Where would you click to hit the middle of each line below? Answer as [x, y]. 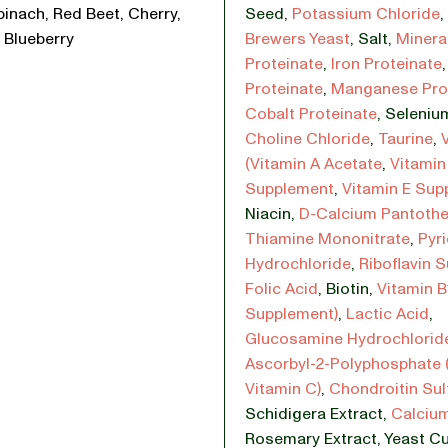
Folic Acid [281, 289]
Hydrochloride [298, 264]
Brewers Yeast [297, 39]
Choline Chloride [307, 139]
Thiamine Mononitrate [327, 239]
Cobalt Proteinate [311, 114]
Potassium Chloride [366, 14]
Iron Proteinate [386, 64]
